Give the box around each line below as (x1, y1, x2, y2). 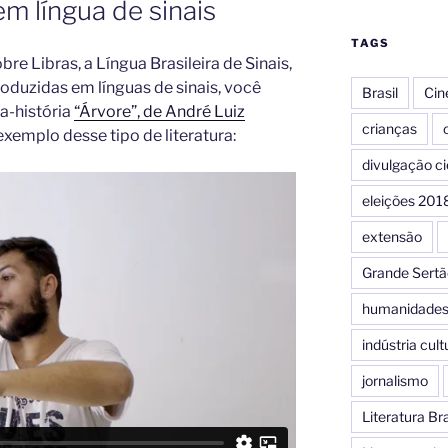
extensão (361, 227, 422, 245)
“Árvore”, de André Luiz (74, 101, 245, 121)
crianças (361, 119, 417, 137)
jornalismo (361, 371, 428, 389)
